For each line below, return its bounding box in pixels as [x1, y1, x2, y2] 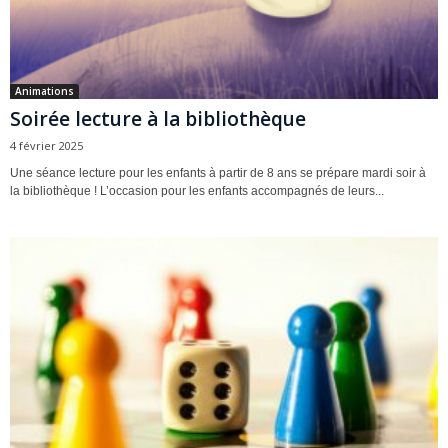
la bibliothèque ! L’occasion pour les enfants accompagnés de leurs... [10, 183, 384, 198]
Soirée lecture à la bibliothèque [10, 105, 306, 132]
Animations [15, 83, 74, 98]
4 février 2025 [10, 137, 83, 153]
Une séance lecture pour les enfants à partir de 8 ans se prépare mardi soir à [10, 165, 426, 180]
